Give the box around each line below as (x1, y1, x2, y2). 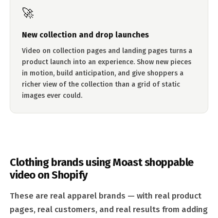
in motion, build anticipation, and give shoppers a (22, 69, 183, 77)
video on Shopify (10, 168, 88, 182)
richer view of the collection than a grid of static (22, 80, 180, 89)
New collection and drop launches (22, 30, 149, 39)
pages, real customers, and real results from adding (10, 204, 208, 215)
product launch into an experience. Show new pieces (22, 58, 191, 66)
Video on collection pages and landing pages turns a (22, 47, 192, 55)
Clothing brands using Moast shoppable (10, 156, 194, 169)
